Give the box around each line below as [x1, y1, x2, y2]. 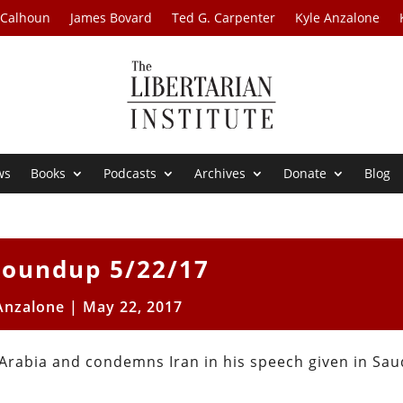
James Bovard [70, 9, 153, 26]
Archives [194, 165, 246, 183]
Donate [283, 165, 327, 183]
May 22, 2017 [82, 297, 183, 318]
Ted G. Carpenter [172, 9, 276, 26]
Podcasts [103, 165, 157, 183]
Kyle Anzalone [295, 9, 381, 26]
